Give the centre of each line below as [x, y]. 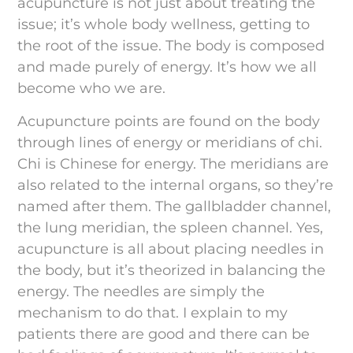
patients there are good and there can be [164, 334]
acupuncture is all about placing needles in [171, 249]
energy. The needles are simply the [141, 291]
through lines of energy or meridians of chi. [170, 142]
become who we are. [92, 89]
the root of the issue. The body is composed [171, 46]
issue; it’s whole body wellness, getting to [164, 25]
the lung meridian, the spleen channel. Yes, [171, 227]
